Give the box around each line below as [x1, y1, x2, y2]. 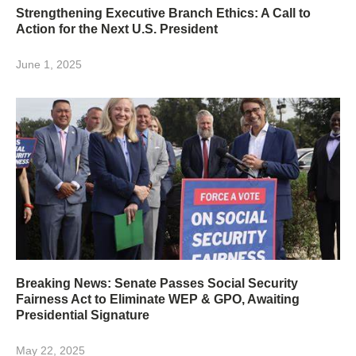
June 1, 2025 [16, 58, 82, 72]
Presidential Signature [16, 308, 149, 323]
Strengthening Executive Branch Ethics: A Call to [16, 6, 311, 21]
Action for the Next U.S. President [16, 22, 218, 37]
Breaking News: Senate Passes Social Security [16, 277, 298, 291]
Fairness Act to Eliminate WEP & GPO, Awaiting [16, 292, 300, 307]
